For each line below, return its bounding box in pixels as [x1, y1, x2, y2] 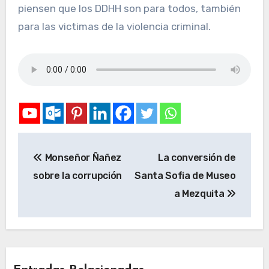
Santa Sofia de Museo [134, 169, 236, 181]
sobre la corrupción [33, 169, 122, 181]
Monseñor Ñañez [42, 151, 122, 163]
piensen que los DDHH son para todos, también [17, 2, 241, 15]
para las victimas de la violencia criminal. [17, 20, 211, 33]
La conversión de [157, 151, 236, 163]
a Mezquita [174, 187, 227, 199]
